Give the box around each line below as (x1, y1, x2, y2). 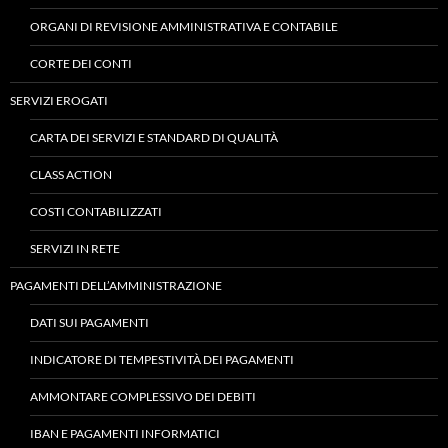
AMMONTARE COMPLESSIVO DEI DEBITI (30, 389, 256, 404)
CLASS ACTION (30, 167, 112, 182)
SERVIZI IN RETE (30, 241, 120, 256)
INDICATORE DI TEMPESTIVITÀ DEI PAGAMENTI (30, 352, 294, 367)
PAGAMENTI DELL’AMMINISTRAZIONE (10, 278, 222, 293)
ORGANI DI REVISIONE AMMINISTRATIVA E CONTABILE (30, 19, 338, 34)
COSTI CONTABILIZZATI (30, 204, 162, 219)
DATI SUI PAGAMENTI (30, 315, 149, 330)
